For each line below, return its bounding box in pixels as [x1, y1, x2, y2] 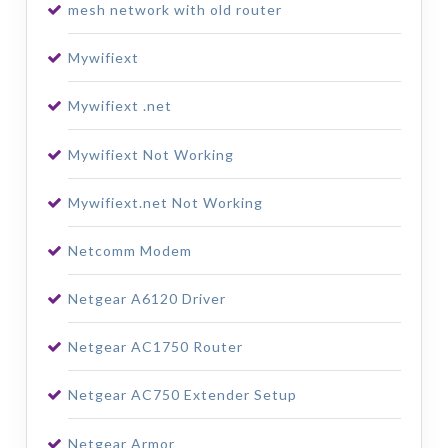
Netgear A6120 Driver [67, 290, 226, 308]
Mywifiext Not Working [67, 145, 234, 163]
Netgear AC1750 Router [67, 338, 243, 356]
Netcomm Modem [67, 241, 192, 259]
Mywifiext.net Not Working [67, 193, 263, 211]
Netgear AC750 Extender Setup [67, 386, 297, 404]
